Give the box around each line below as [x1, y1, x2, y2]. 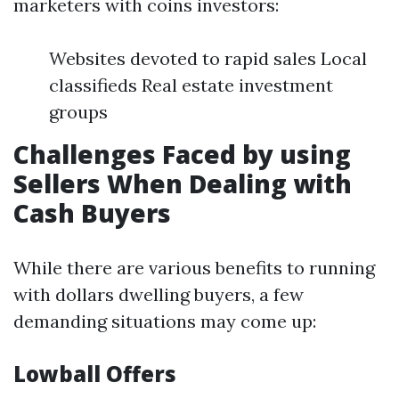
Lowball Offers [13, 359, 176, 388]
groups [49, 101, 108, 123]
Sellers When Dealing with [13, 167, 352, 200]
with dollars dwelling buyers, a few [13, 283, 304, 305]
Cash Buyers [13, 196, 171, 230]
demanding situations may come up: [13, 310, 316, 332]
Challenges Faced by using [13, 137, 351, 171]
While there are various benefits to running [13, 256, 375, 279]
